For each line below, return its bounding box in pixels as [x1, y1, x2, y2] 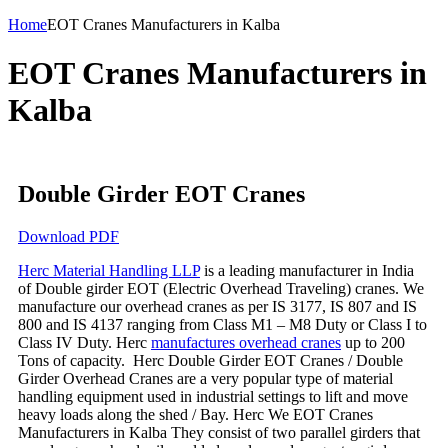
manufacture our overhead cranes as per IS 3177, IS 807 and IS [18, 297, 417, 315]
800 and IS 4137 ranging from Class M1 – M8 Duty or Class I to [18, 315, 427, 333]
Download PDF [18, 227, 119, 245]
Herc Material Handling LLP [18, 261, 200, 279]
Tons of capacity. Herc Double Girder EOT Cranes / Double [18, 351, 403, 369]
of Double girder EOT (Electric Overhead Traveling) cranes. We [18, 279, 424, 297]
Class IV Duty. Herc [18, 333, 151, 351]
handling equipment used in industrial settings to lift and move [18, 387, 408, 405]
